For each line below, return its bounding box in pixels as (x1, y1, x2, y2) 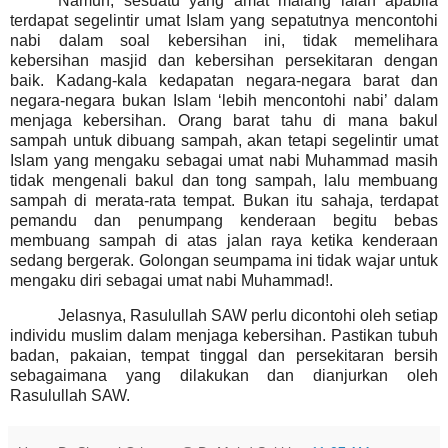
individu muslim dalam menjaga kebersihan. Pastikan (10, 327, 393, 345)
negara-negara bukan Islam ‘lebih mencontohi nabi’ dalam (10, 91, 438, 109)
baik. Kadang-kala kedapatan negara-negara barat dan (10, 71, 438, 89)
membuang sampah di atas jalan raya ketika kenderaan (10, 231, 438, 249)
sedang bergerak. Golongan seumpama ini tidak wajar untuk (10, 251, 438, 269)
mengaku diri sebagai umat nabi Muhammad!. (10, 271, 333, 289)
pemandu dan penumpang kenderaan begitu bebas (10, 211, 438, 229)
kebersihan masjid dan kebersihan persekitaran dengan (10, 51, 438, 69)
